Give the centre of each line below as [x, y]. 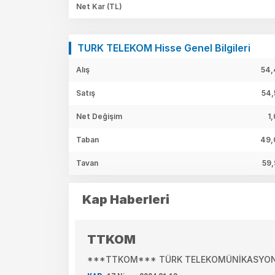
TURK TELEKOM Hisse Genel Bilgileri [164, 48]
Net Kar [91, 6]
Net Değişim [99, 116]
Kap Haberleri [126, 199]
